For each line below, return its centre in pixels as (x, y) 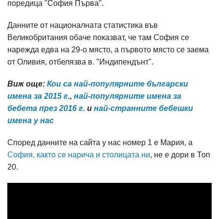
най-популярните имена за (128, 96)
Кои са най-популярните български (118, 84)
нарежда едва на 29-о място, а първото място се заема (108, 50)
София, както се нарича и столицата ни (79, 155)
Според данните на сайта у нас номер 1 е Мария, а (100, 142)
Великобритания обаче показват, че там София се (98, 37)
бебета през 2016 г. (46, 108)
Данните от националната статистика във (83, 25)
